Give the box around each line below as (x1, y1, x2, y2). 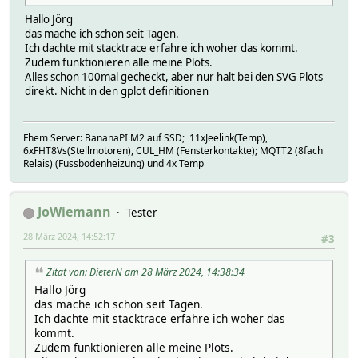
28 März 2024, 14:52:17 (23, 230, 115, 243)
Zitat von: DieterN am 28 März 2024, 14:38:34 (46, 265, 245, 279)
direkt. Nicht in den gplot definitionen (25, 83, 209, 98)
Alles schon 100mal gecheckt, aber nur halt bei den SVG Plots (25, 69, 323, 84)
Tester (126, 205, 157, 221)
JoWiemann (38, 203, 111, 221)
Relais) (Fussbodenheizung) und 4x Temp (23, 157, 204, 171)
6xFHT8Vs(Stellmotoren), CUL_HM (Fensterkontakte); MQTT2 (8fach (23, 144, 323, 158)
